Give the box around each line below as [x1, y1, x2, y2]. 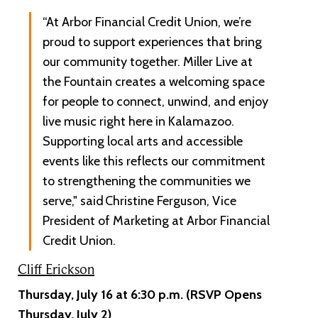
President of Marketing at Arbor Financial [43, 212, 270, 229]
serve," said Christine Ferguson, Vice [43, 192, 236, 209]
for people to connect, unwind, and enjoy [43, 93, 268, 109]
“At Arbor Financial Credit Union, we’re [43, 13, 251, 30]
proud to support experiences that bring [43, 33, 262, 50]
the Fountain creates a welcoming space [43, 73, 265, 89]
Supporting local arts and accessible [43, 133, 243, 149]
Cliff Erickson [18, 260, 94, 278]
